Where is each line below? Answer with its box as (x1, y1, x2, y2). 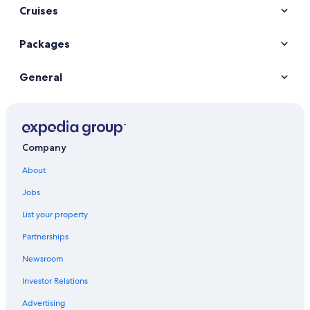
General (19, 70, 62, 84)
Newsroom (22, 253, 64, 265)
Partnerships (22, 231, 69, 243)
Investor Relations (22, 275, 88, 287)
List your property (22, 209, 88, 221)
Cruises (19, 3, 58, 17)
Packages (19, 37, 70, 51)
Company (22, 141, 66, 154)
